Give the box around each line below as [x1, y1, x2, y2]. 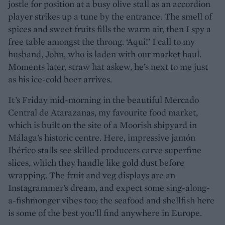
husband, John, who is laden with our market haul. [8, 48, 203, 60]
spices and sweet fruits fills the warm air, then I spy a [8, 23, 211, 35]
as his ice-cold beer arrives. [8, 73, 112, 85]
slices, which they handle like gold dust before [8, 156, 184, 168]
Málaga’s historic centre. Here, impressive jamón [8, 131, 195, 143]
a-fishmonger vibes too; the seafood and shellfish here [8, 194, 214, 206]
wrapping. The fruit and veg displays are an [8, 169, 175, 181]
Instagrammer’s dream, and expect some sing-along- [8, 181, 210, 193]
